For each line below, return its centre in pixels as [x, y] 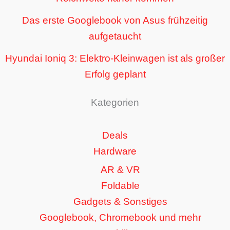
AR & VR [120, 169]
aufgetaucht [115, 36]
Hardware [115, 151]
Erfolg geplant [115, 74]
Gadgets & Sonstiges [120, 201]
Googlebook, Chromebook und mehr [120, 217]
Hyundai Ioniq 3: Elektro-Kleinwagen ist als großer [115, 58]
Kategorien [115, 102]
